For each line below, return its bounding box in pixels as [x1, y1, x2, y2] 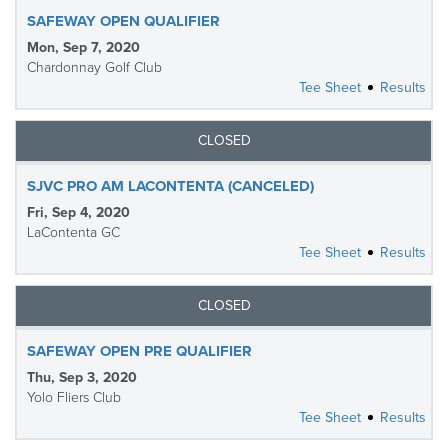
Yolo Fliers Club [27, 389, 121, 406]
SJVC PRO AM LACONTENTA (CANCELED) [27, 177, 314, 195]
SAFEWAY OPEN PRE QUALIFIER [27, 342, 252, 360]
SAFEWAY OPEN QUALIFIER [27, 12, 220, 30]
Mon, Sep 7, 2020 [27, 39, 140, 56]
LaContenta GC [27, 224, 120, 241]
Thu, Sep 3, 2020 [27, 369, 137, 386]
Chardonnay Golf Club [27, 59, 162, 76]
